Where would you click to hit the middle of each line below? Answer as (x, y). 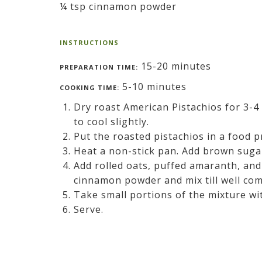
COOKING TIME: (89, 87)
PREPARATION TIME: (99, 67)
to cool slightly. (111, 121)
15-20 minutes (175, 66)
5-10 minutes (153, 86)
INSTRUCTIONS (89, 42)
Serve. (89, 209)
